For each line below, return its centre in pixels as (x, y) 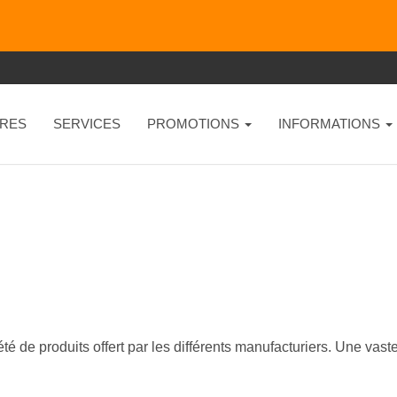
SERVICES (86, 124)
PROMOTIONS (195, 124)
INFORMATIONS (331, 124)
